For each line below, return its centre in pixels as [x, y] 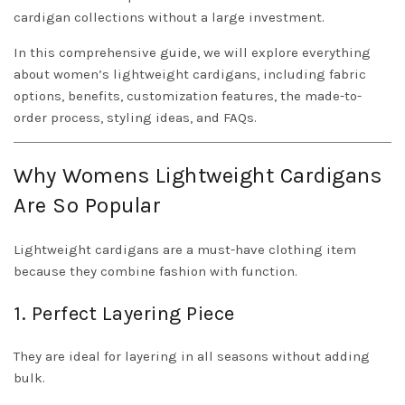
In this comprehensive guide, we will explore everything [192, 52]
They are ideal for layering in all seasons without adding [192, 356]
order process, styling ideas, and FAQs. [135, 118]
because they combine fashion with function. [155, 271]
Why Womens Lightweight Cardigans [198, 175]
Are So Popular [87, 205]
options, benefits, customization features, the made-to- [188, 96]
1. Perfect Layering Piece [124, 314]
